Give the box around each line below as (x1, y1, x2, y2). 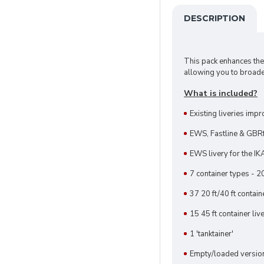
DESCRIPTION (184, 13, 245, 24)
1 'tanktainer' (190, 229, 233, 239)
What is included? (184, 88, 258, 99)
